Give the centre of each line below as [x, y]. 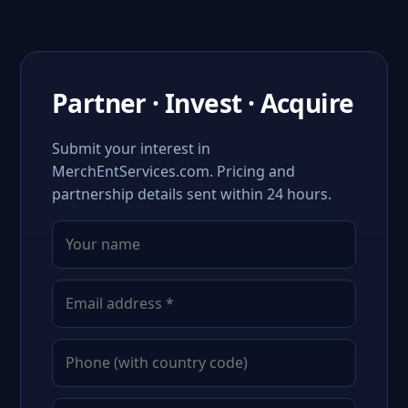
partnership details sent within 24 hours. [192, 194]
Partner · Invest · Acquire [203, 103]
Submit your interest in [131, 148]
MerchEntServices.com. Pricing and [173, 171]
